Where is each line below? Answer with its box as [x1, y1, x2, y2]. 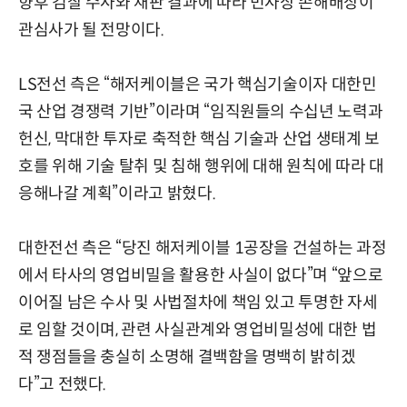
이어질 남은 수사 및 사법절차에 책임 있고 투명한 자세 [18, 292, 378, 313]
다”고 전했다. [18, 373, 107, 394]
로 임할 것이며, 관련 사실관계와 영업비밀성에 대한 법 [18, 319, 377, 340]
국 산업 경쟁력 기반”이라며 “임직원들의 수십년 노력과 [18, 101, 383, 122]
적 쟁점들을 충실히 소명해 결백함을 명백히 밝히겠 [18, 346, 356, 367]
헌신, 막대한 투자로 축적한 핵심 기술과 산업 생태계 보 [18, 128, 380, 149]
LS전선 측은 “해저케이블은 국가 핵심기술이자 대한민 [18, 74, 377, 94]
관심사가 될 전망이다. [18, 19, 164, 40]
